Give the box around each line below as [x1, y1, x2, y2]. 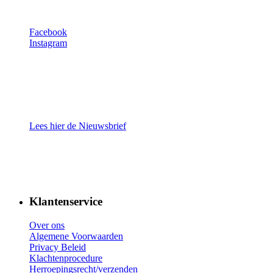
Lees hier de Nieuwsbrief [29, 120, 126, 131]
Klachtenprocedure [29, 253, 102, 264]
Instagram [29, 37, 67, 48]
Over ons [29, 220, 65, 231]
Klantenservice [29, 195, 102, 208]
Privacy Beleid [29, 242, 86, 253]
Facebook [29, 26, 67, 37]
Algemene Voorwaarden [29, 231, 123, 242]
